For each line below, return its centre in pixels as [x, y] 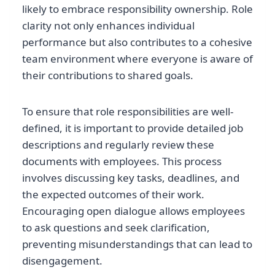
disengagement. [62, 261]
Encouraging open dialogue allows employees [134, 211]
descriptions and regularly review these [118, 145]
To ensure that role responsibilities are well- [128, 112]
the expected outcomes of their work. [113, 195]
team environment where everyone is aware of [137, 59]
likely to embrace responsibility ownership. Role [137, 9]
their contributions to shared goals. [108, 76]
